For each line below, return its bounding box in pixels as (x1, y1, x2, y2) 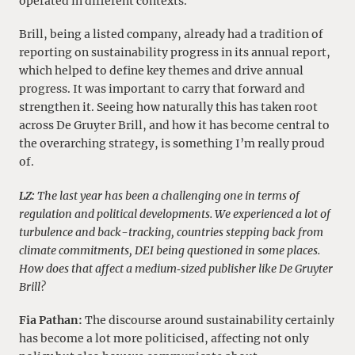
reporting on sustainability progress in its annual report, (19, 45, 330, 60)
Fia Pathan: (19, 313, 82, 328)
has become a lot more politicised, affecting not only (19, 331, 309, 346)
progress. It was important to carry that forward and (19, 82, 305, 97)
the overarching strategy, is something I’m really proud (19, 136, 325, 151)
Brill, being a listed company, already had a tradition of (19, 27, 323, 42)
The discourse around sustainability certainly (82, 313, 334, 328)
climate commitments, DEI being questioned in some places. (19, 242, 320, 258)
